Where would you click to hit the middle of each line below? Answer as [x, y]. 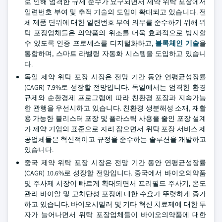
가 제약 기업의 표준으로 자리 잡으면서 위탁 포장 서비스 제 [115, 129]
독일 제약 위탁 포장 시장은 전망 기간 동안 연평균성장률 [115, 77]
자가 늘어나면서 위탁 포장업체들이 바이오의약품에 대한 [115, 215]
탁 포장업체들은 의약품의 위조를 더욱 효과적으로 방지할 [115, 33]
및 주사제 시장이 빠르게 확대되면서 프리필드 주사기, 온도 [115, 183]
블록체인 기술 [177, 43]
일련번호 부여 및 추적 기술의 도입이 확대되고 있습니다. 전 [115, 12]
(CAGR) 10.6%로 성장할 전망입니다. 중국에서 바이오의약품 [115, 173]
